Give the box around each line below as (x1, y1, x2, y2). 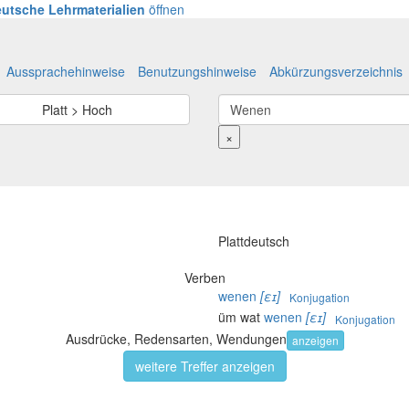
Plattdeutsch (218, 232, 289, 250)
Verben (184, 268, 225, 287)
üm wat (218, 308, 264, 327)
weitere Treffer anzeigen (134, 356, 275, 375)
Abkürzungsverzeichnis (269, 62, 403, 80)
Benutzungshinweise (138, 62, 257, 80)
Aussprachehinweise (6, 62, 125, 80)
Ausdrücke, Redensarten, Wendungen (65, 329, 287, 348)
